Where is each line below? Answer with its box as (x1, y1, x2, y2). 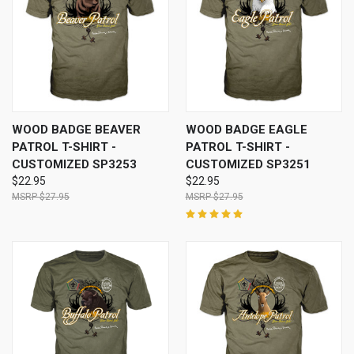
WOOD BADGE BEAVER (12, 122, 141, 137)
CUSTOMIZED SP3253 (12, 157, 137, 172)
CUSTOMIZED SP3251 (185, 157, 311, 172)
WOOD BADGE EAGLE (185, 122, 307, 137)
